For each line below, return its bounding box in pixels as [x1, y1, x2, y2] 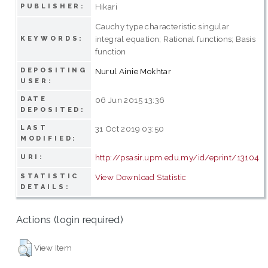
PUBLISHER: [20, 2, 86, 10]
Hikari [95, 1, 118, 11]
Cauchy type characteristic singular [95, 21, 230, 31]
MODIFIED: [20, 134, 78, 142]
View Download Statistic [95, 172, 187, 182]
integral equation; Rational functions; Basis [95, 33, 256, 44]
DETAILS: [20, 182, 71, 191]
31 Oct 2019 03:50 [95, 123, 165, 133]
